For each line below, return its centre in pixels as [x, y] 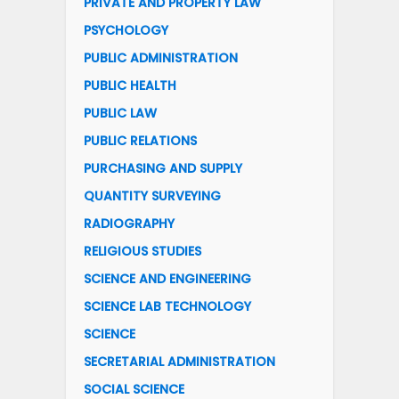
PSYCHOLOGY [126, 31]
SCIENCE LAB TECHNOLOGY [167, 307]
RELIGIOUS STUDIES [142, 252]
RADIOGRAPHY [129, 224]
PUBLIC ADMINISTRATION [161, 58]
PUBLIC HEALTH [130, 86]
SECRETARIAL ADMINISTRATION [179, 362]
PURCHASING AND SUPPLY [163, 169]
